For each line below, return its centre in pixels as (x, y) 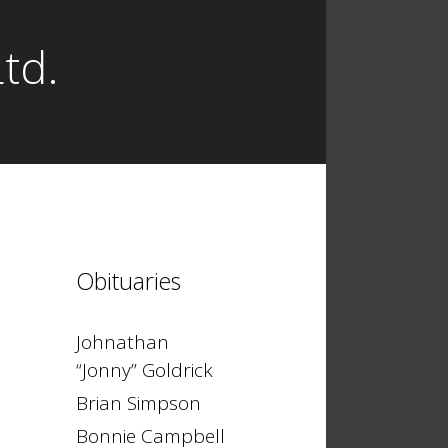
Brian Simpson (138, 403)
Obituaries (128, 281)
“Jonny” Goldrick (144, 370)
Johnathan (122, 342)
